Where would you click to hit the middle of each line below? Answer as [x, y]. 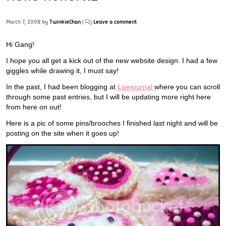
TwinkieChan [65, 22]
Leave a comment [115, 22]
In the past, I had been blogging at [62, 87]
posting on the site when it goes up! [63, 133]
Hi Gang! [20, 44]
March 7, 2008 [23, 22]
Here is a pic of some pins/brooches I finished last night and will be [112, 123]
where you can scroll [187, 87]
